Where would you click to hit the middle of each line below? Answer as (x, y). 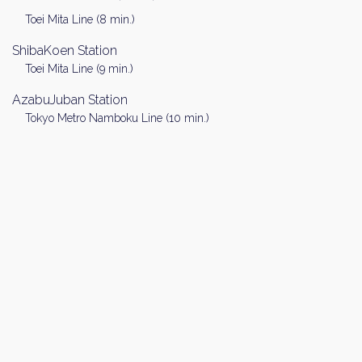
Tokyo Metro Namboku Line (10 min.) (117, 118)
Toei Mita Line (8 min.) (80, 20)
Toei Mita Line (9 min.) (79, 69)
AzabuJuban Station (70, 100)
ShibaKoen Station (65, 51)
